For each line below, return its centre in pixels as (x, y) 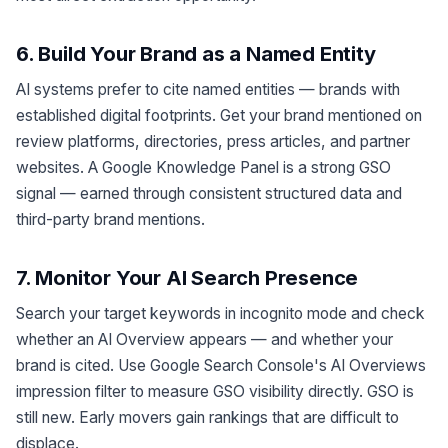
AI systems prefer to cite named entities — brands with (208, 89)
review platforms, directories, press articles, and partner (213, 141)
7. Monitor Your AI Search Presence (187, 278)
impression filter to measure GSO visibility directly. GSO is (215, 392)
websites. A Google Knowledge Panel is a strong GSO (203, 167)
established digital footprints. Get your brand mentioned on (219, 115)
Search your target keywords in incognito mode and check (220, 314)
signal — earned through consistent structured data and (209, 193)
